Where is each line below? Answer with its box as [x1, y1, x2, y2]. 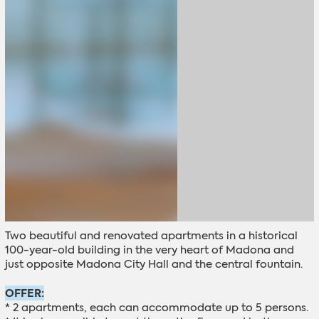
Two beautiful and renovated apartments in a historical [4, 229, 298, 244]
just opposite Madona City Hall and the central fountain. [4, 257, 303, 272]
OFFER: [4, 285, 44, 300]
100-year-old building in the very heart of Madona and [4, 243, 294, 258]
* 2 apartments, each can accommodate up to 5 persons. [4, 300, 308, 315]
